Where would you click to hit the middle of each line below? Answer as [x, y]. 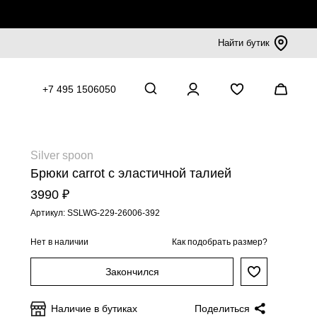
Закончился [132, 272]
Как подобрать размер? [220, 242]
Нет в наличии [59, 242]
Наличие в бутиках [94, 309]
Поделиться [222, 309]
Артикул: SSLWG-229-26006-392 [95, 213]
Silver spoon [62, 155]
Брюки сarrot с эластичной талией [131, 173]
